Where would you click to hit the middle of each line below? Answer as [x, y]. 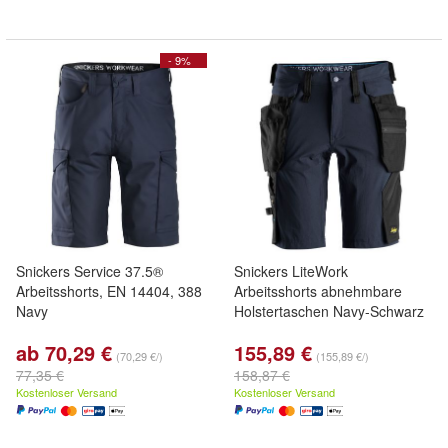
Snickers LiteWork [291, 271]
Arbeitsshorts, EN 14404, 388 [109, 291]
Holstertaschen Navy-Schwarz [329, 311]
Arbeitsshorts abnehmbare [318, 291]
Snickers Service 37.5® [89, 271]
